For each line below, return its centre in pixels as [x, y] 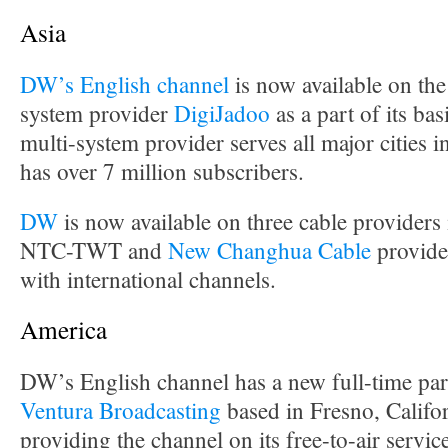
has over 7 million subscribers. [162, 171]
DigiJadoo [222, 113]
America [63, 329]
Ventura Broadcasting [120, 410]
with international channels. [148, 279]
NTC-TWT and [94, 250]
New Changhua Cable [272, 250]
